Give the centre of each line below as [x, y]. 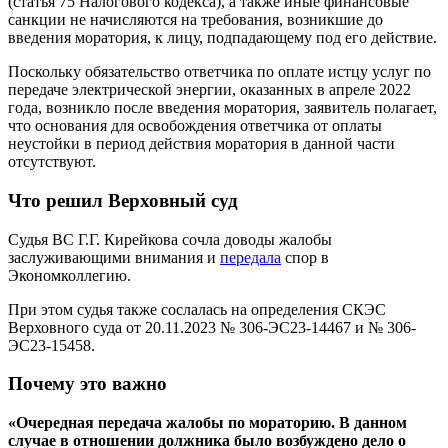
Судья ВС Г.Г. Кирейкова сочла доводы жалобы [170, 239]
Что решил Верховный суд [123, 200]
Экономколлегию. [69, 275]
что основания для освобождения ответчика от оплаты [195, 126]
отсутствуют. [54, 162]
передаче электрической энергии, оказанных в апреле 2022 [209, 90]
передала [250, 257]
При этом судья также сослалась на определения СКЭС [197, 309]
